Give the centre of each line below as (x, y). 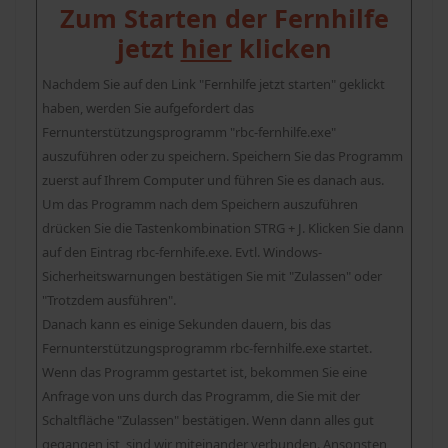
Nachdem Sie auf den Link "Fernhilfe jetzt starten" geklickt (213, 84)
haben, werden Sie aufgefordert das (148, 108)
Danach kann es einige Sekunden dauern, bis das (186, 324)
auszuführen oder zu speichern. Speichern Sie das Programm (222, 156)
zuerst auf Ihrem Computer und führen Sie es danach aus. (213, 180)
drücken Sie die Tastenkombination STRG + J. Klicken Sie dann (223, 228)
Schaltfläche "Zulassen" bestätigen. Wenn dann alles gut (208, 420)
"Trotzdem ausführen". (109, 300)
